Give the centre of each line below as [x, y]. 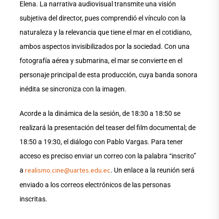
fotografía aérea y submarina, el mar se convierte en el [101, 61]
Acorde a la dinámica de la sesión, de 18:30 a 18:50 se [100, 114]
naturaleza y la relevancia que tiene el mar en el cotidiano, [106, 33]
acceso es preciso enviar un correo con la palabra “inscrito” [108, 156]
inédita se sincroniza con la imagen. [73, 89]
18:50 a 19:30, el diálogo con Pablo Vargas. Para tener [101, 142]
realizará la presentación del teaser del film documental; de [108, 128]
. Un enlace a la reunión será [153, 170]
